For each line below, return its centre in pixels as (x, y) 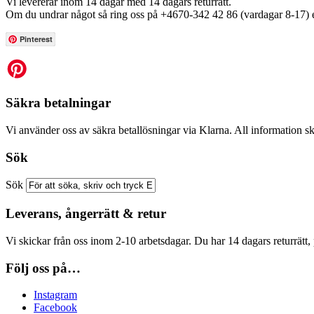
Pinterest (36, 39)
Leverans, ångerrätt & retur (86, 214)
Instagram (55, 295)
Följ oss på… (43, 268)
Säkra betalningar (58, 103)
